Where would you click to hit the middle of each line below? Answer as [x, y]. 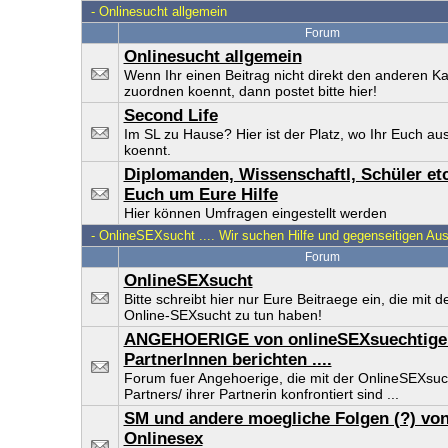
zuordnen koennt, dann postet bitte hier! [250, 91]
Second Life [170, 115]
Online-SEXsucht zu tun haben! [222, 315]
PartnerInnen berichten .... [227, 359]
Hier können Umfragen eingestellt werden [255, 213]
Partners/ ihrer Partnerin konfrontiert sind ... [261, 394]
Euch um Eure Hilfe [200, 194]
